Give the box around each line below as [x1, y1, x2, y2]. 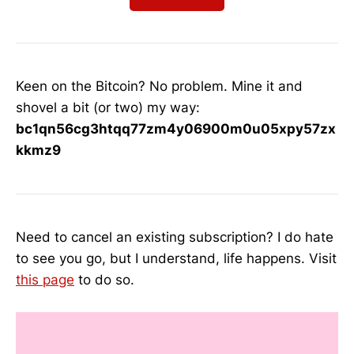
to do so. [74, 271, 134, 288]
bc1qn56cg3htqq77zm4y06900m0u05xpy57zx [16, 121, 336, 137]
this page [16, 271, 74, 288]
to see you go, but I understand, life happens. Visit [16, 250, 337, 266]
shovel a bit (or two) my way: [16, 100, 200, 116]
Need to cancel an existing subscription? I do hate [16, 228, 333, 245]
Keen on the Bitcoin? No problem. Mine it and [16, 78, 303, 95]
